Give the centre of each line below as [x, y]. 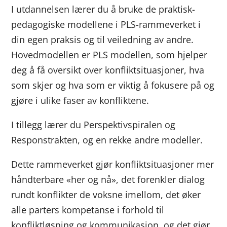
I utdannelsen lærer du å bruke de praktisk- [103, 9]
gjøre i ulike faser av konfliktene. [80, 100]
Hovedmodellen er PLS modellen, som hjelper [109, 55]
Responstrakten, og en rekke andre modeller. [107, 140]
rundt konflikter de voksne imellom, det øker [106, 195]
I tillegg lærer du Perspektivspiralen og [93, 125]
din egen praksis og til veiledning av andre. [103, 40]
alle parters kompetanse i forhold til [88, 210]
